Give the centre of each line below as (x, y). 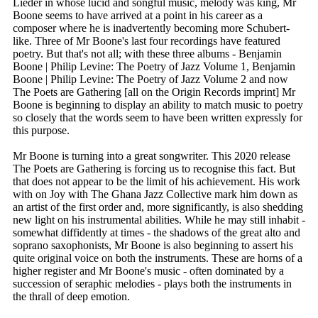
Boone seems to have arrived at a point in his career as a (138, 16)
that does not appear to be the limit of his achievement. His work (157, 182)
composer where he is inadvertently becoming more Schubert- (151, 28)
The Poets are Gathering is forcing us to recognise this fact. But (154, 169)
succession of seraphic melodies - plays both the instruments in (152, 284)
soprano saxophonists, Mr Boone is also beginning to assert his (153, 246)
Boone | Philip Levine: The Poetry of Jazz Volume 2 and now (150, 79)
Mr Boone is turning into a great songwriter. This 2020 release (152, 156)
